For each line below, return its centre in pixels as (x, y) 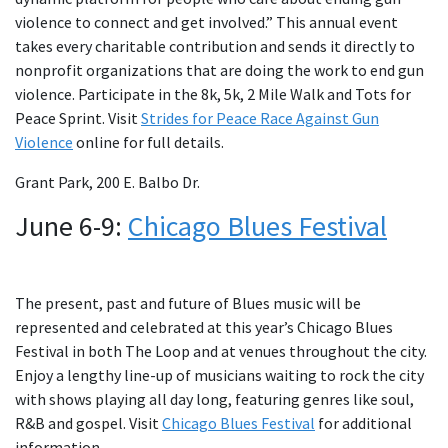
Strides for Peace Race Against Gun (260, 118)
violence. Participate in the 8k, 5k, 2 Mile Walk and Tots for (213, 94)
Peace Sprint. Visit (78, 118)
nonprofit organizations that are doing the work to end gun (219, 70)
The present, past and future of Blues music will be (188, 303)
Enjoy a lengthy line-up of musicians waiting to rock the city (219, 375)
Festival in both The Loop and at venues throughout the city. (221, 351)
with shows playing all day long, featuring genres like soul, (214, 399)
